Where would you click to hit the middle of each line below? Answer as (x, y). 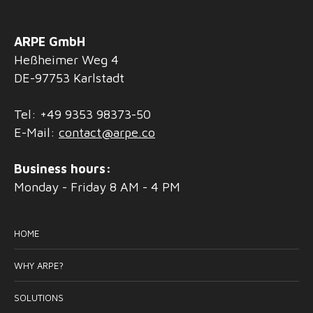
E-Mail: (36, 132)
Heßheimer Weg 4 (66, 60)
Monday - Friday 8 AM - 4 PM (97, 187)
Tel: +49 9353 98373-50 (82, 114)
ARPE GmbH (50, 42)
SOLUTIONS (39, 298)
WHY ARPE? (39, 265)
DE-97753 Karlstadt (69, 78)
